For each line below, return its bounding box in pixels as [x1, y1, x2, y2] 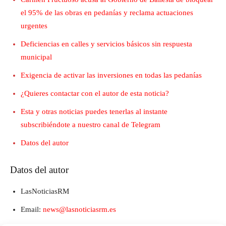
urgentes [21, 21, 47, 30]
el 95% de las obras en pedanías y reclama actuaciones [21, 8, 193, 17]
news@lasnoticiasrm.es [43, 205, 116, 213]
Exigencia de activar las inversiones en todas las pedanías [21, 71, 202, 79]
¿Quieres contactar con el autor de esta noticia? [21, 89, 169, 97]
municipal [21, 52, 52, 61]
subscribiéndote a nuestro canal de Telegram [21, 120, 160, 129]
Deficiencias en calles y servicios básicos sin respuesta [21, 39, 192, 48]
